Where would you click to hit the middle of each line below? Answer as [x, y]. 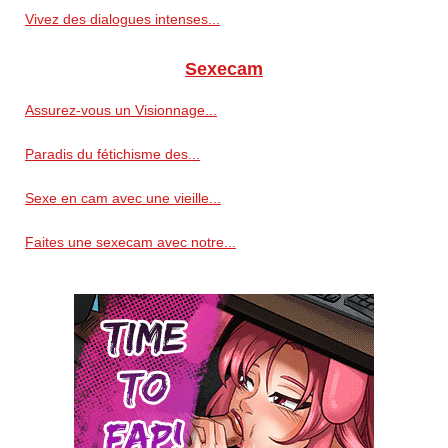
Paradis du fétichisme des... [112, 153]
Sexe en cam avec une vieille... [123, 197]
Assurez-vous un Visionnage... [121, 109]
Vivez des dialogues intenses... [122, 18]
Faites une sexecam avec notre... [130, 241]
